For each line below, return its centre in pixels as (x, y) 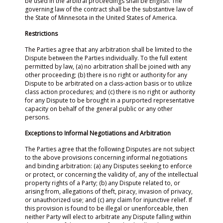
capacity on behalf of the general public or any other (99, 109)
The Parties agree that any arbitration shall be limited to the (109, 50)
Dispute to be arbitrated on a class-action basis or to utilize (109, 83)
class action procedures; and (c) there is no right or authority (110, 92)
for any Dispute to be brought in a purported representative (110, 100)
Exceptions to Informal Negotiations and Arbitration (98, 133)
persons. (37, 117)
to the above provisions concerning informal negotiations (106, 158)
